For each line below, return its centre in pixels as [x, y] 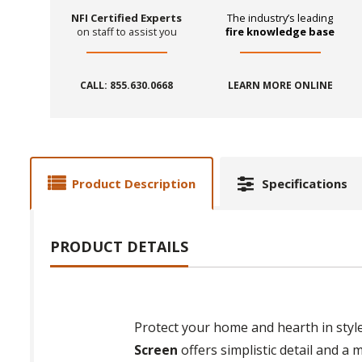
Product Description [134, 184]
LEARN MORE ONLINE [280, 86]
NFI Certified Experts [127, 18]
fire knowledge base [280, 32]
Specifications [305, 184]
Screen [156, 350]
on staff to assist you [126, 32]
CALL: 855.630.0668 [127, 86]
